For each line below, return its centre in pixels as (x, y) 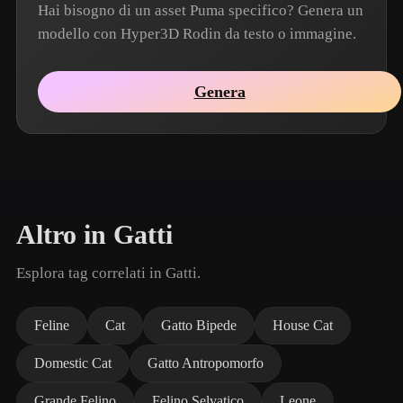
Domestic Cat (73, 363)
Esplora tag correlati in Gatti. (108, 273)
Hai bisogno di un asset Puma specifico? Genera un (201, 10)
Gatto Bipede (199, 325)
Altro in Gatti (94, 235)
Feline (52, 325)
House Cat (303, 325)
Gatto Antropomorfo (206, 363)
